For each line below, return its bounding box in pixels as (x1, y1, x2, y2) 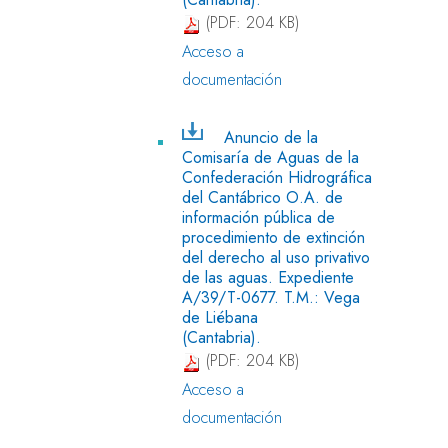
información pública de (182, 205, 335, 229)
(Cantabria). (182, 325, 261, 349)
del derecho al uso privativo (182, 245, 370, 269)
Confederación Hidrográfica (182, 165, 372, 189)
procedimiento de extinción (182, 225, 365, 249)
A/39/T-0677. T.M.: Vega (182, 285, 360, 309)
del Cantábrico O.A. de (182, 185, 343, 209)
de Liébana (182, 305, 258, 329)
